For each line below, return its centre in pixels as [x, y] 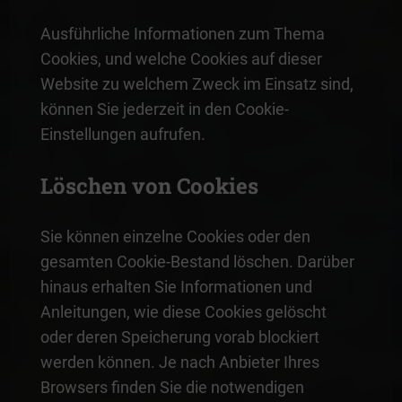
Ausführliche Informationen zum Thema [182, 33]
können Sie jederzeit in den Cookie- [164, 109]
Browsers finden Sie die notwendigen [172, 387]
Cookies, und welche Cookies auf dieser [181, 58]
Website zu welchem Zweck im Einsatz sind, [197, 83]
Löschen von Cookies [149, 185]
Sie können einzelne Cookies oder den [175, 236]
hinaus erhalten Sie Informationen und [176, 286]
